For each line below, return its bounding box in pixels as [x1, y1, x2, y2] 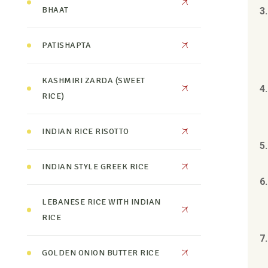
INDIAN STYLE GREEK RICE [42, 162, 149, 172]
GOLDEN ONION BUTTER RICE [42, 248, 160, 258]
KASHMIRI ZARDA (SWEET [42, 75, 145, 86]
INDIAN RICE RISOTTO [42, 126, 129, 136]
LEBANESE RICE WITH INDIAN [42, 197, 161, 207]
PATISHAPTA [42, 40, 92, 50]
